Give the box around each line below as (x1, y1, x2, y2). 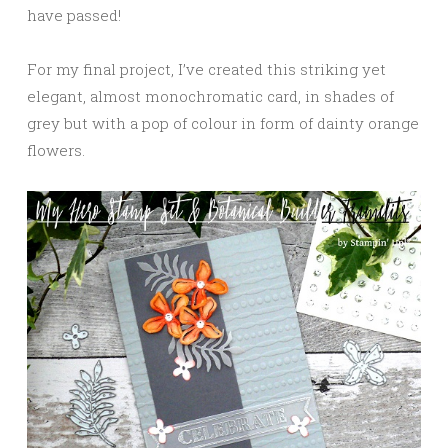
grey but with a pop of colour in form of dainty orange (27, 112, 419, 133)
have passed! (27, 4, 121, 25)
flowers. (27, 139, 85, 160)
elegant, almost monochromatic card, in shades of (27, 85, 394, 106)
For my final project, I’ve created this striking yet (27, 58, 386, 79)
